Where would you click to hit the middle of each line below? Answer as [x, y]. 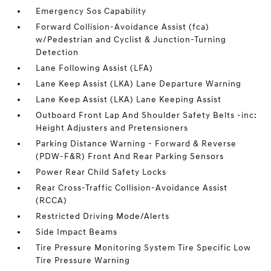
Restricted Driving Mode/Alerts [103, 216]
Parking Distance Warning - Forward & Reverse [136, 144]
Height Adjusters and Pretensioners [112, 128]
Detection [57, 52]
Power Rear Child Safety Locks [101, 172]
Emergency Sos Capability [91, 11]
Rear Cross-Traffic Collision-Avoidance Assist [132, 188]
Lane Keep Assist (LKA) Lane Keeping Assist [129, 100]
